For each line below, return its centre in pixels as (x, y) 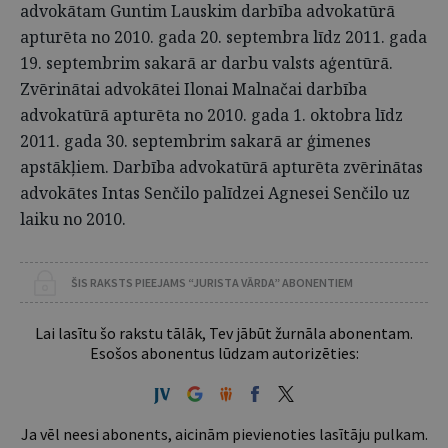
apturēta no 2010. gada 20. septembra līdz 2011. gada (223, 37)
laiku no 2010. (73, 219)
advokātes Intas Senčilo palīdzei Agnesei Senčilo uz (215, 193)
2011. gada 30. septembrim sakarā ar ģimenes (195, 141)
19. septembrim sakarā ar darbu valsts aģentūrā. (206, 63)
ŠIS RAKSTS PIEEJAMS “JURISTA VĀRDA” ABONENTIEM (212, 282)
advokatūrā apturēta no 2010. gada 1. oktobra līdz (211, 115)
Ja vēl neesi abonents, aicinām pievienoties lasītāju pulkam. (224, 434)
